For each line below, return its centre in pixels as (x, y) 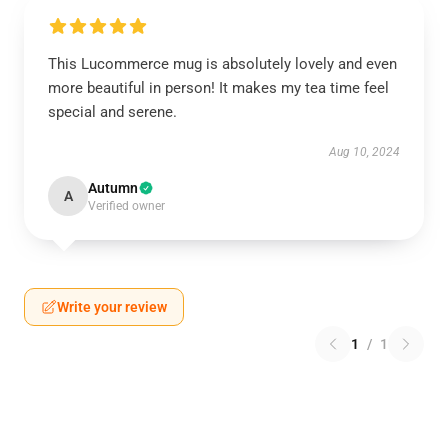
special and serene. (112, 112)
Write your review (112, 307)
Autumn (113, 188)
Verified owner (126, 206)
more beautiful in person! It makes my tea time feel (218, 88)
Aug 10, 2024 (364, 152)
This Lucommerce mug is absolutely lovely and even (222, 64)
